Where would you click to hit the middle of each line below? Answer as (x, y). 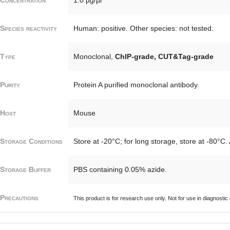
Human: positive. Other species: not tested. (143, 28)
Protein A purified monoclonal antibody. (136, 84)
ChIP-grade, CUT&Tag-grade (164, 56)
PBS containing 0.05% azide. (120, 169)
